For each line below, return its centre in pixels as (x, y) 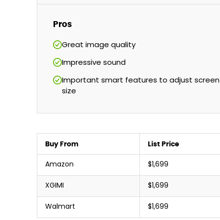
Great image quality (99, 45)
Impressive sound (94, 63)
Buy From (62, 144)
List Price (164, 144)
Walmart (60, 207)
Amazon (59, 165)
